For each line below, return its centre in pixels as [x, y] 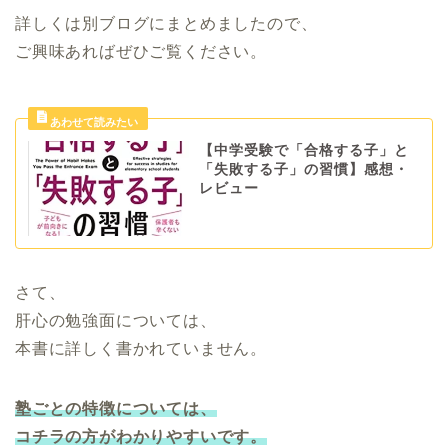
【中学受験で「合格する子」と [303, 150]
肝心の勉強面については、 [116, 321]
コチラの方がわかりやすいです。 [141, 437]
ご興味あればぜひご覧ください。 [141, 51]
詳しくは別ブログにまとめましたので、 [166, 23]
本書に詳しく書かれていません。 [141, 349]
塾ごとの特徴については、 [116, 409]
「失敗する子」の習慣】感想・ [303, 169]
